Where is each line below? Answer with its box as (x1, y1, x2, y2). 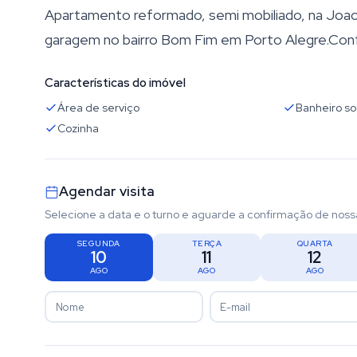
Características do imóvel (45, 75, 186, 91)
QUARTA (296, 238, 333, 249)
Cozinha (57, 121, 99, 135)
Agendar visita (59, 182, 155, 200)
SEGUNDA (76, 238, 120, 249)
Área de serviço (57, 100, 139, 115)
